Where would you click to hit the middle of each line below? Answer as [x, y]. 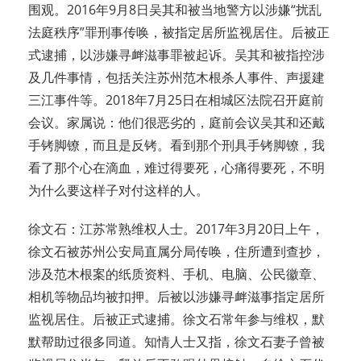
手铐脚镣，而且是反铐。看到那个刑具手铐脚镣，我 [176, 145]
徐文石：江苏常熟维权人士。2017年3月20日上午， [176, 229]
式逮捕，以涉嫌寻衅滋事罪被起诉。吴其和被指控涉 [176, 55]
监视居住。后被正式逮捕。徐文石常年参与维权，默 [176, 320]
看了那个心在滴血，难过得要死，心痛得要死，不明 [176, 168]
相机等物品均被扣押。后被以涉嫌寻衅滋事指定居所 [176, 297]
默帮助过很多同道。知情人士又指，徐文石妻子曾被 [176, 342]
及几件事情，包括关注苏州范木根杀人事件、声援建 [176, 78]
